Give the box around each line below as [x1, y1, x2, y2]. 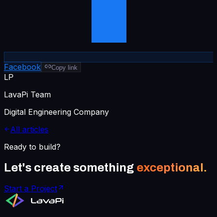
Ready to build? [4, 141, 61, 152]
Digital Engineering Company [4, 107, 109, 117]
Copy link [51, 63, 77, 71]
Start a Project [4, 183, 57, 193]
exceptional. [137, 161, 207, 174]
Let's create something [4, 161, 134, 174]
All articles [10, 124, 48, 134]
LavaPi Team [4, 89, 51, 99]
